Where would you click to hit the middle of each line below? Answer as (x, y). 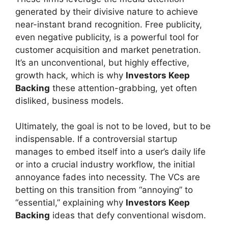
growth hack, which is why (70, 75)
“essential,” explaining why (70, 203)
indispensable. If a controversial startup (96, 139)
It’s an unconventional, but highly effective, (102, 62)
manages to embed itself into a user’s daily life (110, 152)
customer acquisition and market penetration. (108, 50)
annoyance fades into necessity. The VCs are (108, 177)
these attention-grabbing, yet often (123, 88)
